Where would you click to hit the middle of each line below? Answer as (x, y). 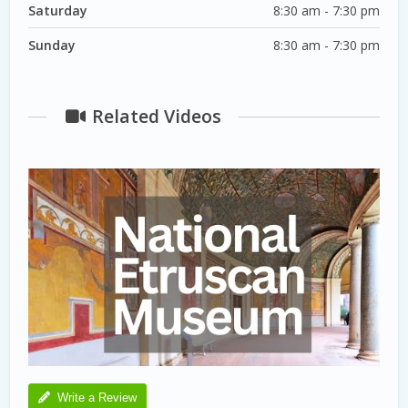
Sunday (52, 45)
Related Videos (154, 117)
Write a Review (97, 397)
